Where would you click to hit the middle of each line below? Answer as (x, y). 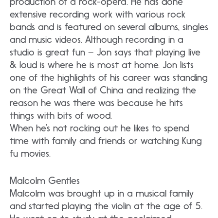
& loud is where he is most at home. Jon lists (102, 64)
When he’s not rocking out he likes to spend (99, 128)
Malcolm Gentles (45, 180)
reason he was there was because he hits (96, 102)
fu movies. (30, 153)
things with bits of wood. (61, 115)
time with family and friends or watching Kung (106, 140)
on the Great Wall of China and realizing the (103, 90)
